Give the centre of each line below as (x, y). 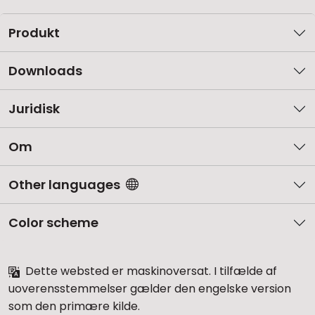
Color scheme (53, 223)
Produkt (34, 33)
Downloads (45, 71)
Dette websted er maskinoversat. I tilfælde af (150, 271)
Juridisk (34, 109)
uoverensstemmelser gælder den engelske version (150, 289)
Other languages (64, 185)
